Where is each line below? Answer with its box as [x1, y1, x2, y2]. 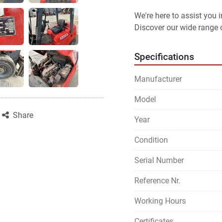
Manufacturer [134, 74, 182, 84]
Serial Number [134, 156, 184, 165]
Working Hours [134, 196, 186, 206]
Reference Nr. [134, 176, 180, 185]
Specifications [134, 52, 194, 62]
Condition [134, 135, 168, 145]
